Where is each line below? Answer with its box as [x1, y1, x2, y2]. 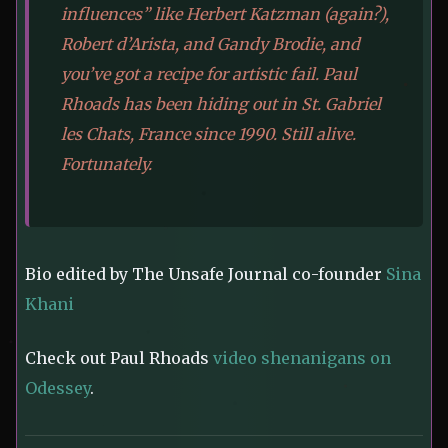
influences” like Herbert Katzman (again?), [61, 4, 389, 25]
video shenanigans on [213, 348, 391, 369]
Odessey [25, 378, 90, 399]
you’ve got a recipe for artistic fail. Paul [61, 64, 357, 85]
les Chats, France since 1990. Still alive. [61, 124, 356, 145]
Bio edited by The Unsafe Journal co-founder [25, 264, 386, 285]
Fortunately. [61, 154, 152, 175]
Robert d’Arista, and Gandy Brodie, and [61, 34, 360, 55]
